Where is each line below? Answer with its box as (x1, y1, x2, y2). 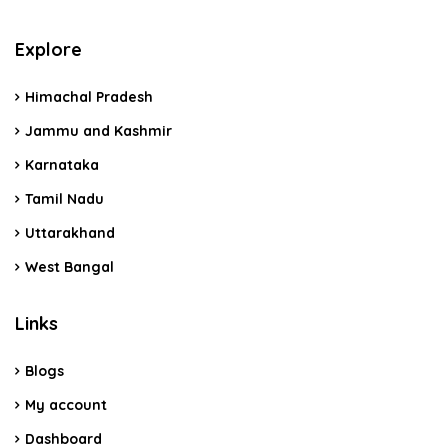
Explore (15, 37, 82, 61)
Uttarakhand (25, 223, 115, 242)
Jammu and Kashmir (25, 121, 172, 140)
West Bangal (25, 257, 114, 276)
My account (25, 395, 107, 414)
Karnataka (25, 155, 99, 174)
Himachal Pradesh (25, 87, 153, 106)
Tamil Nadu (25, 189, 104, 208)
